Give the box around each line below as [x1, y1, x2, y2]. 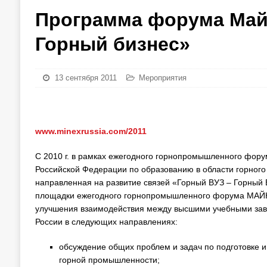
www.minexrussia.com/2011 [35, 126, 147, 136]
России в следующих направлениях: [35, 217, 178, 226]
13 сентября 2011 [54, 73, 117, 82]
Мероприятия [138, 73, 187, 82]
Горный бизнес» [35, 33, 190, 55]
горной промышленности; [58, 255, 160, 265]
